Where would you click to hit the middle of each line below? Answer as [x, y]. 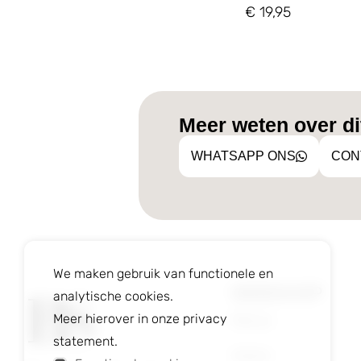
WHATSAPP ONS [243, 156]
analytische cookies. [113, 296]
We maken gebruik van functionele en [163, 274]
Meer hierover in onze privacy [140, 319]
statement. [85, 341]
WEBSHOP [277, 293]
